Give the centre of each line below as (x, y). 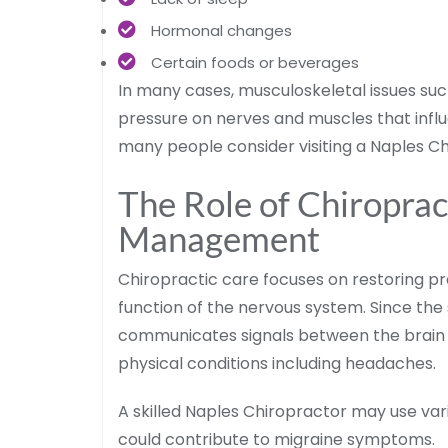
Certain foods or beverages (255, 62)
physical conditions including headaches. (277, 363)
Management (219, 237)
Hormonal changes (221, 30)
